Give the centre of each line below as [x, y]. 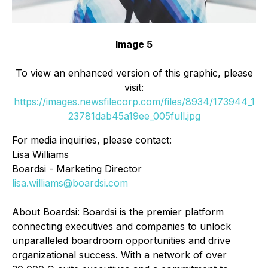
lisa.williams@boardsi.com [70, 183]
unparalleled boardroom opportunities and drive [121, 241]
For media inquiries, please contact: [93, 140]
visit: [134, 88]
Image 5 [134, 45]
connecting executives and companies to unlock [121, 226]
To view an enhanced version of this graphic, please [134, 73]
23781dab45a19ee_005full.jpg [134, 116]
